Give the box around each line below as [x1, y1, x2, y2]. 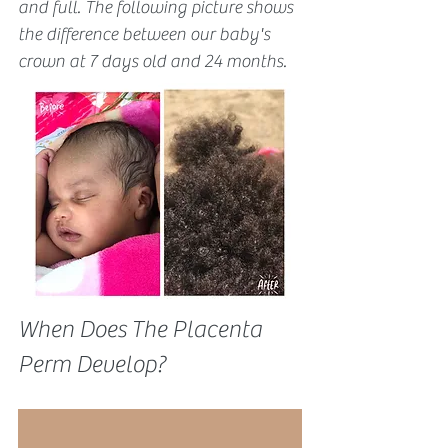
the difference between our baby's [18, 24, 274, 45]
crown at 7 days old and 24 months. [18, 51, 287, 72]
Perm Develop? [18, 350, 165, 378]
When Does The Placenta [18, 315, 267, 343]
